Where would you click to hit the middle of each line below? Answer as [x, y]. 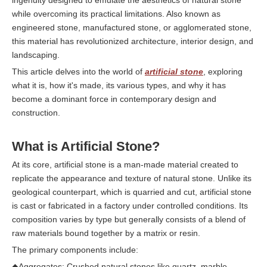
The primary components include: [75, 250]
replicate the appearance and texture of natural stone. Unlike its [132, 178]
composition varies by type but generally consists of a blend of [129, 219]
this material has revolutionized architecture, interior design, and [133, 41]
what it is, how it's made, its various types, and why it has [119, 85]
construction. [36, 113]
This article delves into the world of [78, 72]
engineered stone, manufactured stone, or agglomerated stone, [132, 27]
